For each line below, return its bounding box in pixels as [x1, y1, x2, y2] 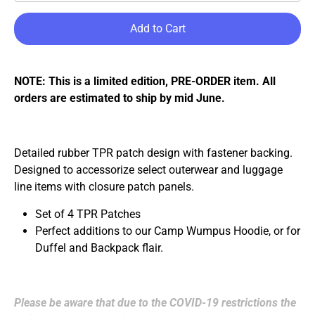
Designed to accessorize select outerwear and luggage [14, 163, 283, 176]
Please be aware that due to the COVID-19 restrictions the [14, 296, 296, 309]
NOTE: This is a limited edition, [14, 75, 168, 88]
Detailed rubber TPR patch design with [14, 146, 204, 160]
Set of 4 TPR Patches [35, 207, 141, 221]
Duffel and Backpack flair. [35, 241, 163, 255]
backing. [250, 146, 292, 160]
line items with [14, 180, 89, 193]
